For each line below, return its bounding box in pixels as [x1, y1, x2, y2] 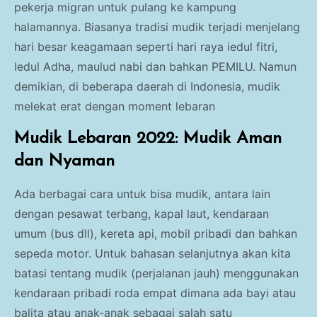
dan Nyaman [14, 153, 115, 171]
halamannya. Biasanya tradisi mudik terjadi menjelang [14, 20, 300, 35]
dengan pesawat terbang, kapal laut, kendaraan [14, 207, 269, 221]
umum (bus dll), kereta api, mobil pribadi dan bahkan [14, 226, 297, 241]
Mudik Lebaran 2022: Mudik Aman [14, 130, 282, 148]
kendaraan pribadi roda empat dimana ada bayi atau [14, 286, 296, 301]
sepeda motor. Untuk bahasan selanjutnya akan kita [14, 246, 291, 261]
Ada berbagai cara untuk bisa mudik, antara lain [14, 187, 270, 202]
